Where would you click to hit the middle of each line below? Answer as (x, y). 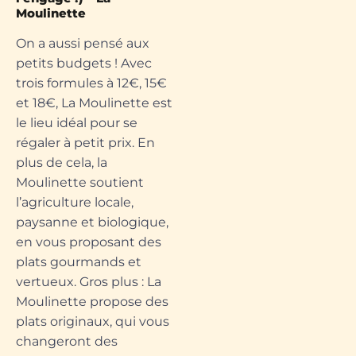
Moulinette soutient (80, 182)
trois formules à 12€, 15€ (91, 83)
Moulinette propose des (92, 301)
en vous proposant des (89, 242)
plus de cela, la (62, 162)
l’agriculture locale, (75, 202)
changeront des (67, 341)
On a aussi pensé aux (83, 43)
